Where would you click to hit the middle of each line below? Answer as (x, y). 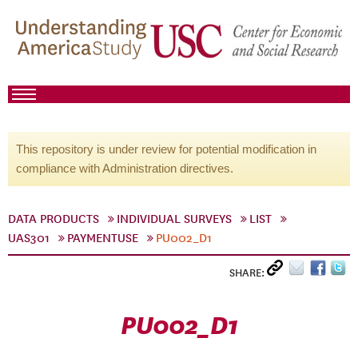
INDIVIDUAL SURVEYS (174, 219)
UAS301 (29, 238)
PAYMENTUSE (103, 238)
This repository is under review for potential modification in (166, 149)
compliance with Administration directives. (125, 168)
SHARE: (248, 273)
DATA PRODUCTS (54, 219)
